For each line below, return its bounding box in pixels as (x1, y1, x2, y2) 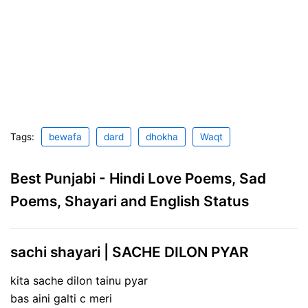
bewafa (49, 131, 82, 142)
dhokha (146, 131, 178, 142)
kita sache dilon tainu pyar (10, 274, 148, 288)
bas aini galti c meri (10, 291, 112, 306)
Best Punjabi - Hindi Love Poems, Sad (10, 169, 266, 187)
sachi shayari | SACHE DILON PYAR (10, 243, 249, 261)
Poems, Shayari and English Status (10, 192, 249, 210)
